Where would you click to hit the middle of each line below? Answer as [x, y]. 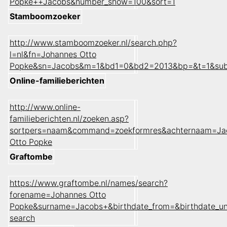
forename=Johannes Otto [58, 195]
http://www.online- [45, 107]
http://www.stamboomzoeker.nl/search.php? [93, 43]
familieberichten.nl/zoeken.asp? [69, 119]
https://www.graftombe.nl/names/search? [89, 183]
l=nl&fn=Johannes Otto [53, 54]
